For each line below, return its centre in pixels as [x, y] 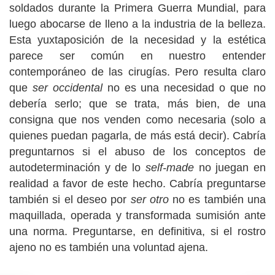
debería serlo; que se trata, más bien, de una [137, 103]
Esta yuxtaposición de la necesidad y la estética [137, 40]
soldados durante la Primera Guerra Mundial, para [137, 8]
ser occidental [67, 87]
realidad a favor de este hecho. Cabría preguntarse [137, 183]
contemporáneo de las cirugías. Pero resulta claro [137, 72]
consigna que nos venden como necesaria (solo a [137, 119]
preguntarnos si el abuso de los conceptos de [137, 151]
